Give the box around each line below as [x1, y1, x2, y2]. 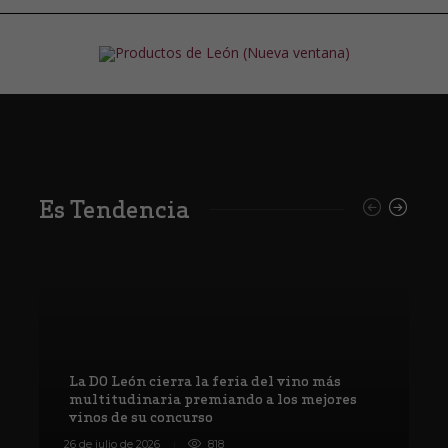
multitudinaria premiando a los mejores [69, 389, 357, 408]
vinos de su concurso [69, 407, 216, 426]
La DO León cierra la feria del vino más [69, 371, 341, 390]
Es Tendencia [39, 194, 190, 225]
